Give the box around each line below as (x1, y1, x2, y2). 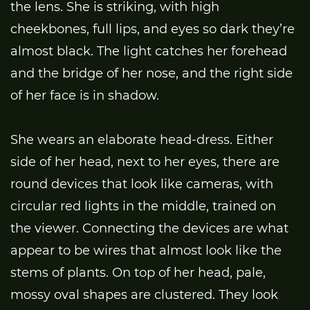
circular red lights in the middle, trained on (10, 198, 276, 214)
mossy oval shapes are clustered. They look (10, 286, 278, 302)
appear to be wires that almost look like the (10, 242, 282, 258)
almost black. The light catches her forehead (10, 43, 287, 59)
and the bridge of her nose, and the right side (10, 65, 293, 81)
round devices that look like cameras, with (10, 176, 273, 192)
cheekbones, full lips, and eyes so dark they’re (10, 21, 295, 37)
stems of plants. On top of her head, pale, (10, 264, 266, 280)
